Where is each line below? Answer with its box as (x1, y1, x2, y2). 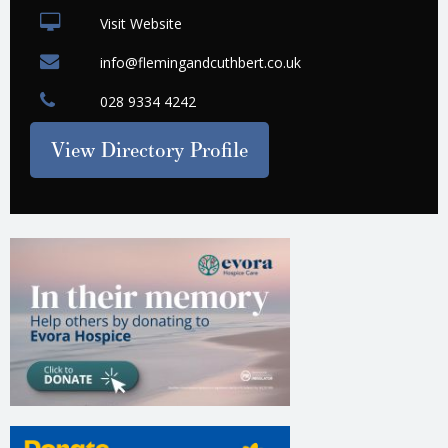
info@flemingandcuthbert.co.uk (100, 53, 301, 73)
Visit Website (100, 14, 182, 34)
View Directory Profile (51, 135, 248, 165)
